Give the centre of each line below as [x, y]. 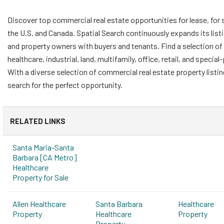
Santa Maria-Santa [43, 147]
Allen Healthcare [39, 204]
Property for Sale [40, 177]
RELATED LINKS [38, 121]
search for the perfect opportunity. [65, 85]
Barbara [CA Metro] [45, 157]
